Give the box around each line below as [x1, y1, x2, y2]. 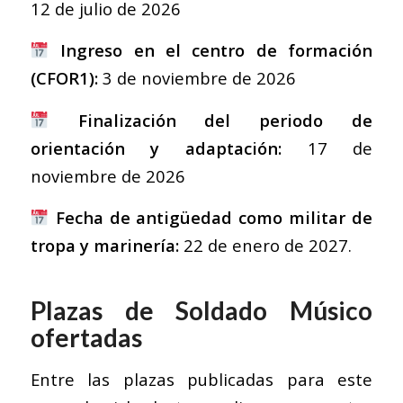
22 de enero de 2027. [178, 234, 352, 257]
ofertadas [30, 322, 142, 354]
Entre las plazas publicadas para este [30, 368, 373, 391]
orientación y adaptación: [30, 136, 282, 159]
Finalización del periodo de [77, 108, 373, 131]
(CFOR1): [30, 67, 98, 90]
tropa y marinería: [30, 234, 179, 257]
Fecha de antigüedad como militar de [55, 206, 373, 229]
